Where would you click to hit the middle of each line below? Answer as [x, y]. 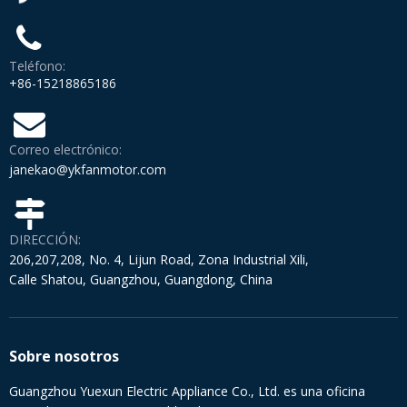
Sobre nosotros [64, 357]
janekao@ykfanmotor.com [88, 170]
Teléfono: [37, 66]
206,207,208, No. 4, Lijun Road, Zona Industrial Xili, [159, 260]
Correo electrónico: [65, 150]
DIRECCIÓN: [45, 240]
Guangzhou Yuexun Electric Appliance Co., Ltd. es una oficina [187, 392]
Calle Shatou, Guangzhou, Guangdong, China [141, 280]
